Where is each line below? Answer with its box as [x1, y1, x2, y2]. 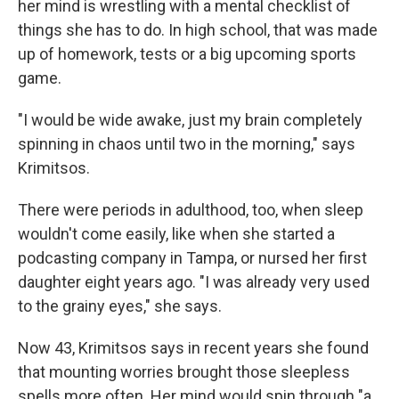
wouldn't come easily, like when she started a [18, 224, 335, 243]
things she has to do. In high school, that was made [18, 20, 378, 39]
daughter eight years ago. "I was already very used [18, 273, 370, 291]
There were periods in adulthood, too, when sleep [18, 200, 363, 219]
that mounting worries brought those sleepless [18, 362, 350, 381]
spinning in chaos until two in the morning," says [18, 134, 355, 153]
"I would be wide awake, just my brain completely [18, 110, 362, 129]
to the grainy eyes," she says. [18, 297, 222, 315]
